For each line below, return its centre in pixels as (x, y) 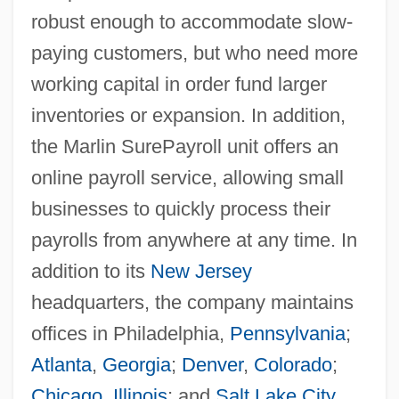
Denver (212, 364)
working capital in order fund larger (179, 84)
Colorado (293, 364)
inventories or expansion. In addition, (188, 115)
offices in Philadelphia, (130, 333)
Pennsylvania (287, 333)
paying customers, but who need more (194, 53)
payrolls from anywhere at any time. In (194, 240)
